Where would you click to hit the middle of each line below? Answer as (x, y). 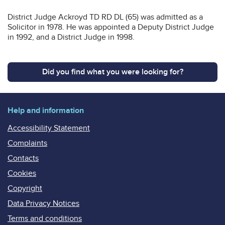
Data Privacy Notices (43, 203)
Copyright (25, 188)
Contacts (23, 158)
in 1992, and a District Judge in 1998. (71, 37)
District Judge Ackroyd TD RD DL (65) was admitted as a (105, 17)
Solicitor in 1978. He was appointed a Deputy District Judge (111, 27)
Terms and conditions (45, 218)
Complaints (27, 143)
